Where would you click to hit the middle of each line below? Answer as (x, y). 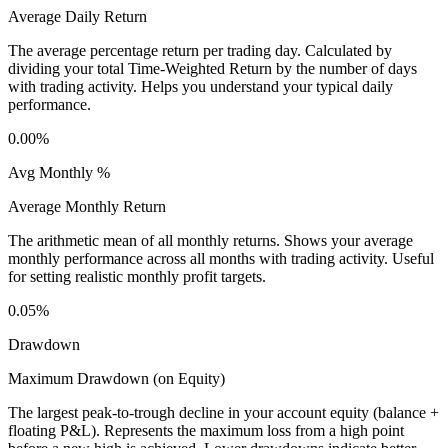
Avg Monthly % (59, 173)
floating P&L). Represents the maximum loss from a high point (206, 431)
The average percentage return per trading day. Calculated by (200, 51)
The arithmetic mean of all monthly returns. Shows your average (210, 241)
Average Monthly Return (87, 207)
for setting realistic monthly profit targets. (137, 277)
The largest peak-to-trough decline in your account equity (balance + (223, 413)
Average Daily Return (77, 17)
